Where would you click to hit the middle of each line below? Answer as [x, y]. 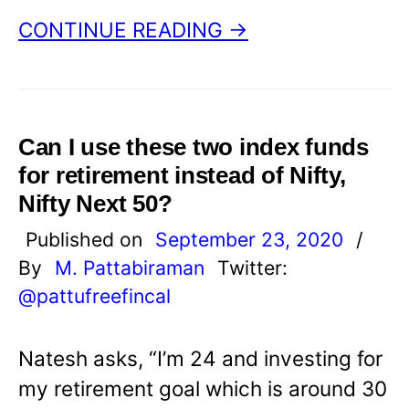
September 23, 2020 [249, 239]
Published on [87, 239]
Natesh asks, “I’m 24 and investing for [200, 358]
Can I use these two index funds [194, 147]
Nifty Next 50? [95, 203]
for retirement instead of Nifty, [182, 175]
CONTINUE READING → [133, 29]
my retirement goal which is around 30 [203, 388]
